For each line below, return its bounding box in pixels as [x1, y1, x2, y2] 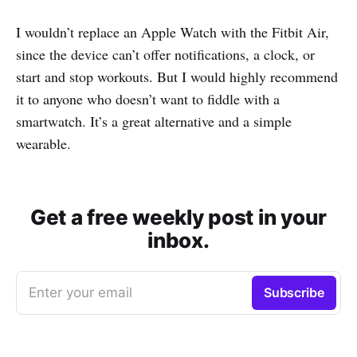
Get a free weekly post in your [29, 205, 328, 230]
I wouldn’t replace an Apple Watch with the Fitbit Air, [16, 22, 329, 42]
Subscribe [263, 284, 324, 301]
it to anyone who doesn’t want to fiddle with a [16, 89, 280, 109]
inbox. [147, 228, 210, 253]
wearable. [16, 134, 71, 154]
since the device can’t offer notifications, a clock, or [16, 45, 315, 65]
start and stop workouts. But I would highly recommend [16, 67, 338, 87]
